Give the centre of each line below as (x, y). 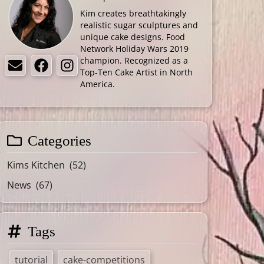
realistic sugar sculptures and (139, 25)
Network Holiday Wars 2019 (134, 49)
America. (97, 84)
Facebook (62, 72)
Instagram (89, 72)
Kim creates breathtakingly (133, 13)
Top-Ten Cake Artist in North (136, 72)
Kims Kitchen (37, 165)
